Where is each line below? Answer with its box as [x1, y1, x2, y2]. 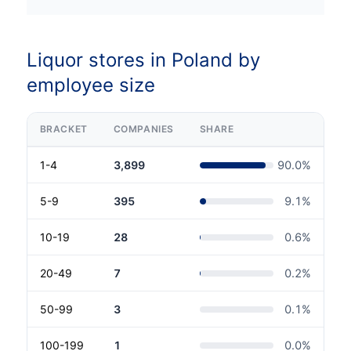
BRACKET [39, 123, 88, 136]
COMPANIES [113, 123, 175, 136]
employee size [26, 74, 155, 97]
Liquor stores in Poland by [26, 49, 260, 72]
